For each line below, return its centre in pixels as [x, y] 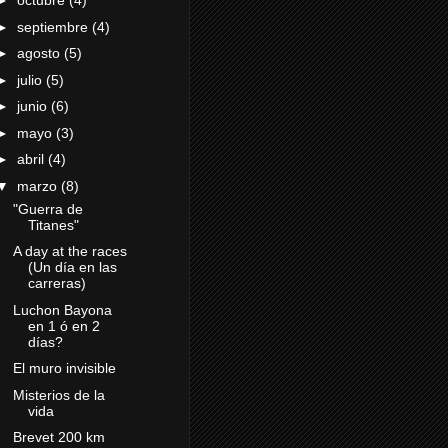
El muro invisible [64, 368]
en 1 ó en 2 [63, 325]
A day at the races [69, 251]
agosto [40, 53]
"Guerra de [47, 208]
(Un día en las [72, 267]
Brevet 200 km [58, 437]
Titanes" [53, 224]
